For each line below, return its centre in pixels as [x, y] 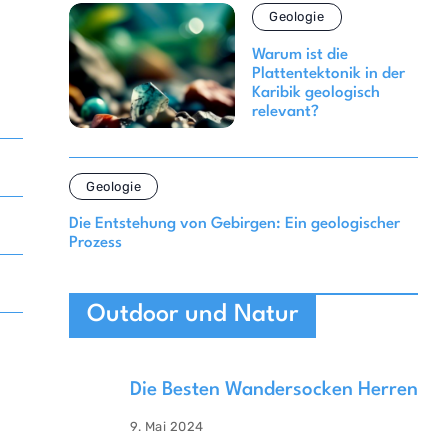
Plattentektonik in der [328, 73]
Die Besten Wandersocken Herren [273, 390]
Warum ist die [299, 54]
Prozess [95, 243]
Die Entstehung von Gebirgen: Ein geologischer [234, 224]
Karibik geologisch [315, 92]
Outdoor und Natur [192, 315]
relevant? [285, 111]
